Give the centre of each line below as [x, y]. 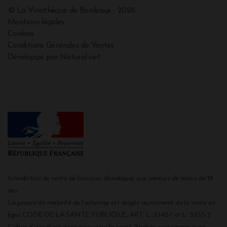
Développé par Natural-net [54, 58]
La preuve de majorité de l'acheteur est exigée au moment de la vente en [111, 203]
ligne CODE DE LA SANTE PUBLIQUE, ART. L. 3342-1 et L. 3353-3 [109, 215]
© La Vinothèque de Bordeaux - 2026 [71, 11]
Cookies [21, 34]
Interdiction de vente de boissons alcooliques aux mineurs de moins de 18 [110, 179]
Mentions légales [36, 23]
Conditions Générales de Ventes [61, 46]
